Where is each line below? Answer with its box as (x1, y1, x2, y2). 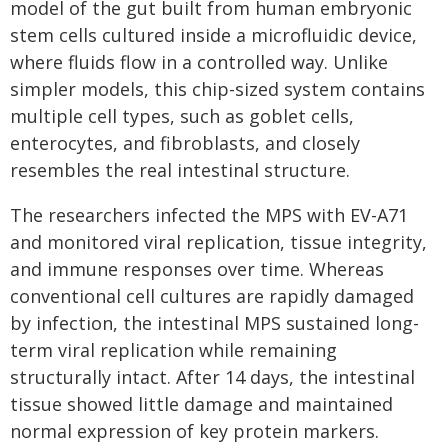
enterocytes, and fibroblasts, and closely (10, 131, 360, 156)
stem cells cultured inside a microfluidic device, (10, 23, 417, 48)
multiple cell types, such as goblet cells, (10, 104, 354, 129)
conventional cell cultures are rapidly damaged (10, 284, 414, 309)
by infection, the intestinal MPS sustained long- (10, 311, 419, 336)
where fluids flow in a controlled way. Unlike (10, 50, 388, 75)
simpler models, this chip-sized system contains (10, 77, 425, 102)
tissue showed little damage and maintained (10, 392, 393, 417)
